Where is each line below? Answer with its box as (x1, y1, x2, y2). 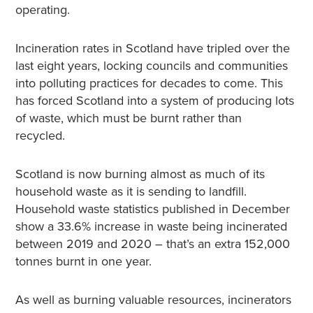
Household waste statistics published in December (15, 201, 290, 217)
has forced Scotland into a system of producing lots (15, 93, 294, 108)
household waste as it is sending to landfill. (15, 184, 247, 199)
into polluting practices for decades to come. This (15, 75, 283, 91)
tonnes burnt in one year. (15, 254, 155, 269)
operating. (15, 2, 70, 17)
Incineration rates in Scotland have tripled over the (15, 41, 290, 56)
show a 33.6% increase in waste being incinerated (15, 219, 287, 234)
